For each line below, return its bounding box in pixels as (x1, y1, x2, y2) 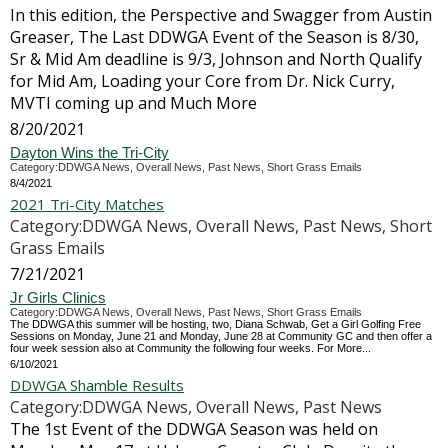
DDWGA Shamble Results (10, 375, 184, 395)
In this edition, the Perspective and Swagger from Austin (10, 4, 432, 26)
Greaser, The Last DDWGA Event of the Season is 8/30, (10, 26, 419, 48)
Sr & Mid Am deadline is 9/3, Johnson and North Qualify (10, 48, 422, 70)
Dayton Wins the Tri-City (10, 144, 169, 161)
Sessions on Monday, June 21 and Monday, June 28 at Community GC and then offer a (10, 330, 432, 342)
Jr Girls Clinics (10, 289, 106, 306)
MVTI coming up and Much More (10, 92, 257, 114)
